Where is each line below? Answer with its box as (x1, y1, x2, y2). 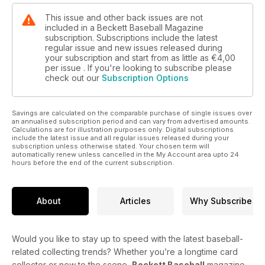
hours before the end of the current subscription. (12, 158, 174, 167)
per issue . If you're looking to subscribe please (45, 62, 232, 73)
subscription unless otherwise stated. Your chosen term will (12, 141, 209, 150)
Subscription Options (102, 72, 189, 83)
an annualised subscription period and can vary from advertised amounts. (12, 117, 250, 125)
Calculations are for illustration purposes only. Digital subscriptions (12, 125, 234, 134)
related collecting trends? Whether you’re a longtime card (12, 246, 238, 257)
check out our (45, 72, 102, 83)
